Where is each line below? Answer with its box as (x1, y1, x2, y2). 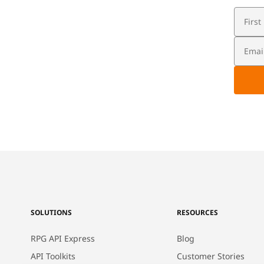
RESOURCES (177, 207, 218, 217)
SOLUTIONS (31, 207, 72, 217)
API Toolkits (31, 250, 75, 262)
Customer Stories (177, 250, 245, 262)
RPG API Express (31, 233, 95, 244)
